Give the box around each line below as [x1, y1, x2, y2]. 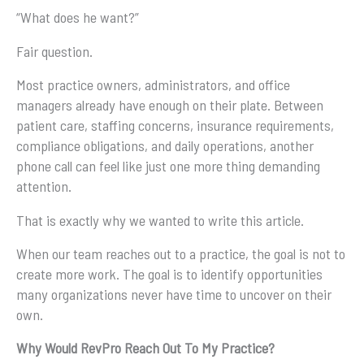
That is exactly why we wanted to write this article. [16, 210, 304, 229]
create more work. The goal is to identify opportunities [16, 264, 323, 283]
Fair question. [16, 41, 93, 60]
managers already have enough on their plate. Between [16, 96, 323, 115]
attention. [16, 177, 71, 196]
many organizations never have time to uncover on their [16, 284, 331, 303]
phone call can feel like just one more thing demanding [16, 157, 320, 175]
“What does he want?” [16, 8, 139, 27]
